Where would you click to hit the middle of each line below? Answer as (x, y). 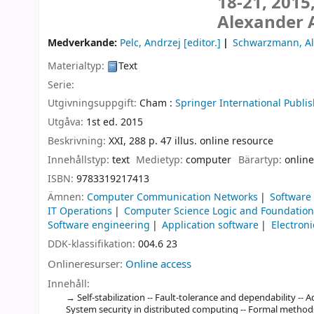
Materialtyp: (77, 66)
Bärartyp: (261, 160)
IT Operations (80, 212)
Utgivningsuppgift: (94, 104)
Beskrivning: (78, 141)
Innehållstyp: (80, 160)
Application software (211, 226)
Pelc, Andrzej (150, 43)
